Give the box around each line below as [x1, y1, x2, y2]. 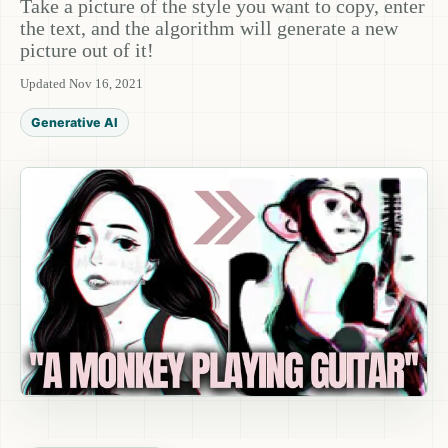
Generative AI [31, 115, 118, 130]
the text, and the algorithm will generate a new [20, 18, 398, 39]
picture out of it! [20, 40, 154, 61]
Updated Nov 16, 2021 [20, 76, 143, 91]
